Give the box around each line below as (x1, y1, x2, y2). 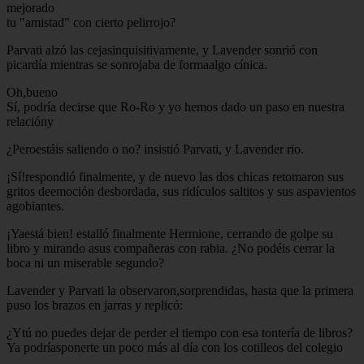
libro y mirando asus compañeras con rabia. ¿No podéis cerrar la (6, 240, 335, 255)
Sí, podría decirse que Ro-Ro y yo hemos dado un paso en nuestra (6, 99, 344, 114)
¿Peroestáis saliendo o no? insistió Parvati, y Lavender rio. (6, 141, 304, 156)
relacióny (6, 114, 54, 128)
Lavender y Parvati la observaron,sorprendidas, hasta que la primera (6, 283, 353, 297)
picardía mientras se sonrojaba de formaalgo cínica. (6, 57, 267, 71)
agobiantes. (6, 198, 64, 213)
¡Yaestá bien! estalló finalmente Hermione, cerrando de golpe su (6, 226, 333, 240)
